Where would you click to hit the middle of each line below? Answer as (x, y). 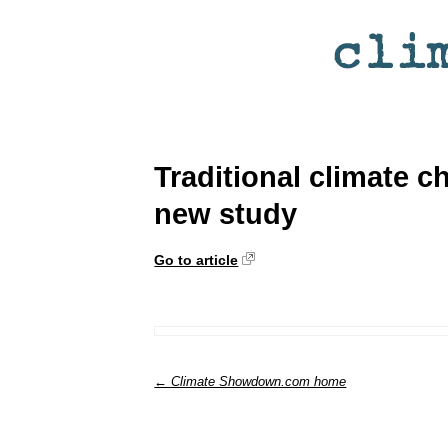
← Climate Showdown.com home (250, 381)
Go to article (196, 259)
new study (226, 213)
